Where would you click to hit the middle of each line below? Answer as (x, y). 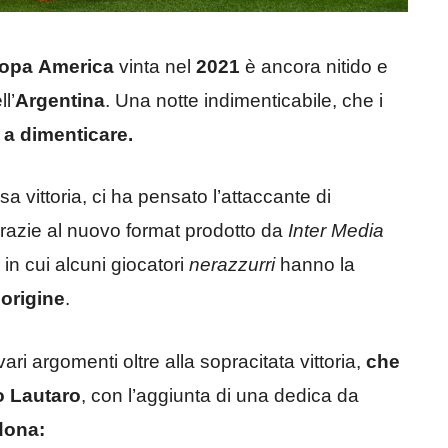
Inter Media (336, 231)
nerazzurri (232, 265)
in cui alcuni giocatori (97, 265)
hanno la (315, 265)
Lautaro (45, 395)
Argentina (60, 100)
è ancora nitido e (314, 66)
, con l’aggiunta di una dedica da (220, 395)
